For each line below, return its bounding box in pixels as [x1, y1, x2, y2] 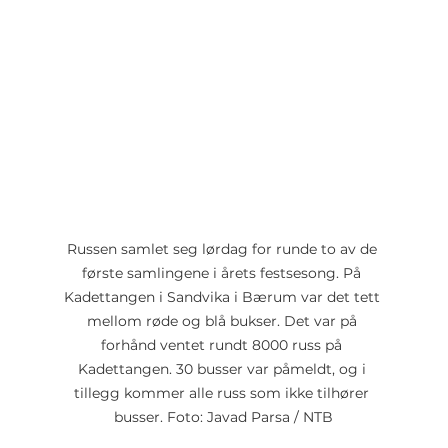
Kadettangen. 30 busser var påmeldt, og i [77, 360, 370, 379]
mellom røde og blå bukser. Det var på [86, 312, 361, 331]
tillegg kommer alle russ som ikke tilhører [74, 384, 374, 403]
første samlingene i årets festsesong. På [82, 264, 366, 283]
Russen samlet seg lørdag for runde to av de [66, 240, 381, 259]
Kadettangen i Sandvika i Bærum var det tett [63, 288, 384, 307]
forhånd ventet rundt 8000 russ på [101, 336, 347, 355]
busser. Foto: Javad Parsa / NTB [114, 408, 334, 427]
